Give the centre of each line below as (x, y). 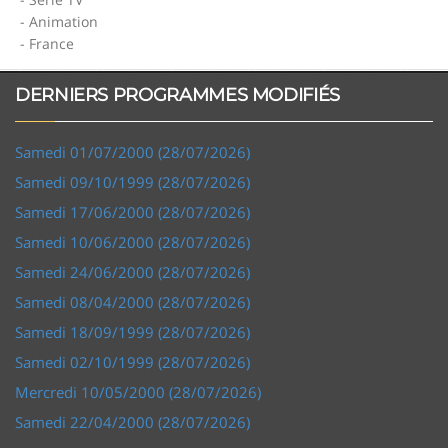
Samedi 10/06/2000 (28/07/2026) (132, 241)
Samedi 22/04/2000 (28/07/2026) (132, 421)
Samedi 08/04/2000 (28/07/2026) (132, 301)
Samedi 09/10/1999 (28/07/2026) (132, 181)
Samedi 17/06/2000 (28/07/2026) (132, 211)
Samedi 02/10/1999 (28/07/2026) (132, 361)
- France (47, 43)
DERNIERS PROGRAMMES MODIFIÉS (177, 94)
